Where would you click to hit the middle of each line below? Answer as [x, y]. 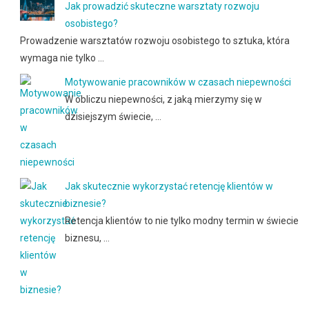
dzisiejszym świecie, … [113, 116]
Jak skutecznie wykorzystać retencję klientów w [169, 186]
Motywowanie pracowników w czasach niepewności [178, 82]
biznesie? [85, 203]
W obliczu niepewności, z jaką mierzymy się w [163, 99]
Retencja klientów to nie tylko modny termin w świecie [181, 220]
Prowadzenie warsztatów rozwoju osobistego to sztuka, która [154, 40]
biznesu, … [87, 238]
